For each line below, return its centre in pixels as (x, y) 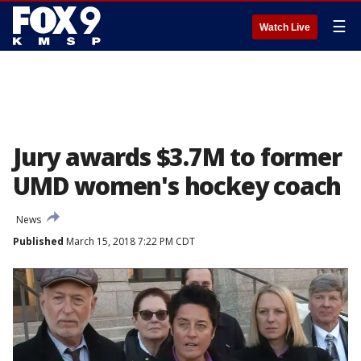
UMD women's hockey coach (177, 186)
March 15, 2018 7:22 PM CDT (129, 241)
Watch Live (285, 27)
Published (38, 241)
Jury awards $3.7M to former (177, 157)
